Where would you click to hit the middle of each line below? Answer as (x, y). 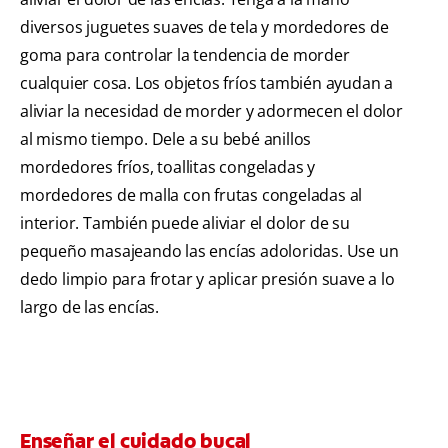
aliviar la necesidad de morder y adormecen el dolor (211, 111)
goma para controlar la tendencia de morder (185, 55)
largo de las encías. (90, 307)
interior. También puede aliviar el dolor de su (185, 223)
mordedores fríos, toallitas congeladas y (167, 167)
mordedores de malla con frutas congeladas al (191, 195)
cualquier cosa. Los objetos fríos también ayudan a (206, 83)
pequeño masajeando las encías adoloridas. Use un (209, 251)
